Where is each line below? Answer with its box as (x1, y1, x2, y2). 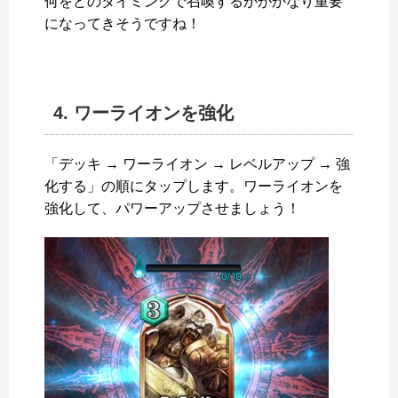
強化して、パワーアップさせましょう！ (44, 201, 300, 217)
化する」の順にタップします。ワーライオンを (44, 179, 343, 195)
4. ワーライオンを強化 (53, 103, 234, 123)
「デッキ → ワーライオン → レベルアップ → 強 (44, 156, 350, 172)
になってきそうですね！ (44, 16, 201, 32)
